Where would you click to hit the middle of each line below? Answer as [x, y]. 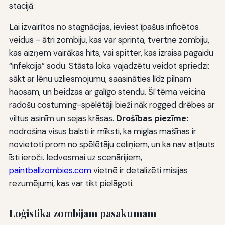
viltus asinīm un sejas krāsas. [62, 118]
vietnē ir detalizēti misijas [139, 170]
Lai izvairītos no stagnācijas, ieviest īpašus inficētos [104, 26]
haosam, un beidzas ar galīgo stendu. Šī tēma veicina [107, 92]
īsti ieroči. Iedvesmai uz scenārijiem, [75, 157]
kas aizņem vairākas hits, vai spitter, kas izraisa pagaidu [111, 52]
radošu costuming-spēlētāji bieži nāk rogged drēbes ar [112, 105]
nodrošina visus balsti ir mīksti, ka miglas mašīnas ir [102, 131]
